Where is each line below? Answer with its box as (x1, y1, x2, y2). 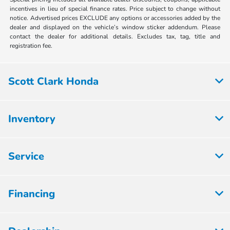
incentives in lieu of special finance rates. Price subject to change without (10, 4, 220, 13)
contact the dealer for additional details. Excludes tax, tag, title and (10, 32, 220, 41)
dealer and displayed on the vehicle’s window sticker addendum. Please (10, 23, 220, 31)
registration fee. (10, 41, 53, 50)
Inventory (8, 111, 55, 126)
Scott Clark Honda (8, 74, 99, 88)
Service (8, 149, 44, 163)
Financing (8, 186, 55, 201)
